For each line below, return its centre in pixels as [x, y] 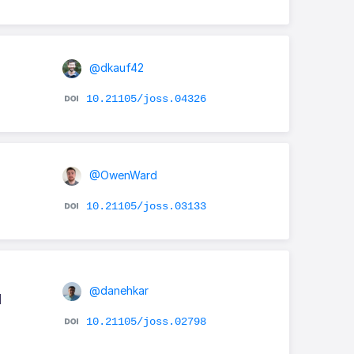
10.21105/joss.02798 [146, 322]
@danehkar [117, 291]
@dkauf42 [115, 67]
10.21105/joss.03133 [146, 206]
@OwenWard [121, 175]
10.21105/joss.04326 [146, 98]
